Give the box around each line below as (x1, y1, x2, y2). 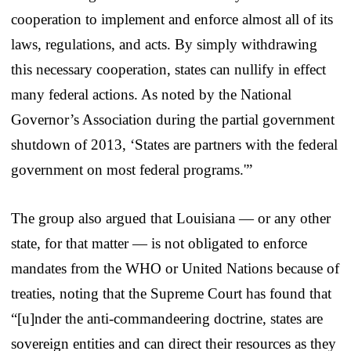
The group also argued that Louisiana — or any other (11, 209, 331, 226)
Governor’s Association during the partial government (11, 110, 335, 128)
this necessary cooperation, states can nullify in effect (11, 60, 326, 78)
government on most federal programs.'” (11, 161, 252, 178)
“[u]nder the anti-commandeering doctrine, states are (11, 309, 323, 327)
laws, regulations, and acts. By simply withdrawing (11, 35, 317, 52)
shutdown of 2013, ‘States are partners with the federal (11, 136, 338, 153)
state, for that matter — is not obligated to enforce (11, 234, 307, 251)
